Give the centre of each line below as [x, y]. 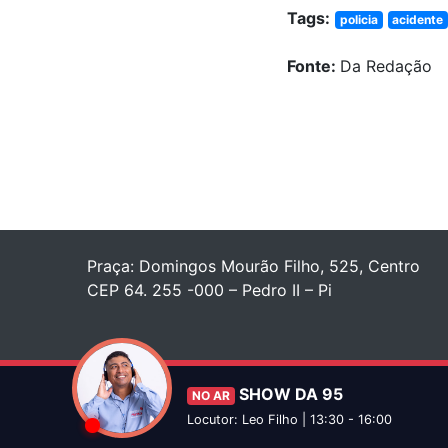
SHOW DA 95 [288, 394]
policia [358, 20]
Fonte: [313, 66]
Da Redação [386, 66]
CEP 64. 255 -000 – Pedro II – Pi [209, 290]
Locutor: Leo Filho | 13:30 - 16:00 [289, 419]
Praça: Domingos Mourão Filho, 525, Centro [253, 266]
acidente [418, 20]
